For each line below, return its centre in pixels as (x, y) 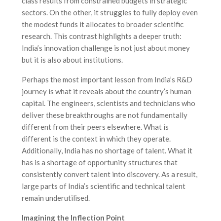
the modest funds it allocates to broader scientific (103, 24)
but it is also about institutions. (72, 59)
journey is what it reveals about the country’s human (107, 91)
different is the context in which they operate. (96, 138)
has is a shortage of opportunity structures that (100, 162)
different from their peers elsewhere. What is (95, 127)
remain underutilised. (56, 198)
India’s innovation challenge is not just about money (106, 48)
